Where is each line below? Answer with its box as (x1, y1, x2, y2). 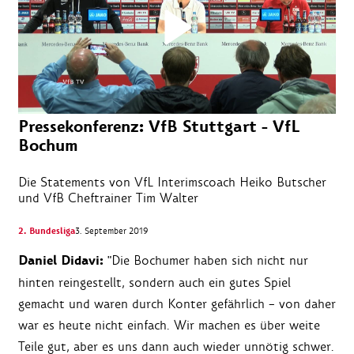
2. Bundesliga (18, 225, 75, 238)
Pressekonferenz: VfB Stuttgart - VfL (18, 115, 299, 139)
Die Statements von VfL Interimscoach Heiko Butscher (18, 174, 326, 191)
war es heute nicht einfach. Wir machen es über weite (18, 317, 320, 334)
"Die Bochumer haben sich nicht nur (107, 252, 308, 269)
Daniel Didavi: (18, 251, 107, 271)
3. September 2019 (75, 225, 148, 237)
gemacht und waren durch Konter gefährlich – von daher (18, 296, 336, 313)
